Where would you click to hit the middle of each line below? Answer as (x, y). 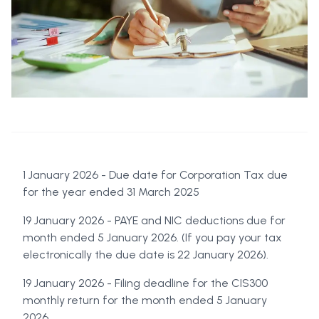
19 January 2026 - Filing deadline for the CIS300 (145, 283)
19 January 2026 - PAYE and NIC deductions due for (154, 221)
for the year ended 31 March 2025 (111, 192)
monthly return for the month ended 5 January (145, 300)
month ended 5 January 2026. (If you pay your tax (152, 238)
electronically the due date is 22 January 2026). (146, 255)
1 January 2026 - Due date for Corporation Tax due (155, 175)
